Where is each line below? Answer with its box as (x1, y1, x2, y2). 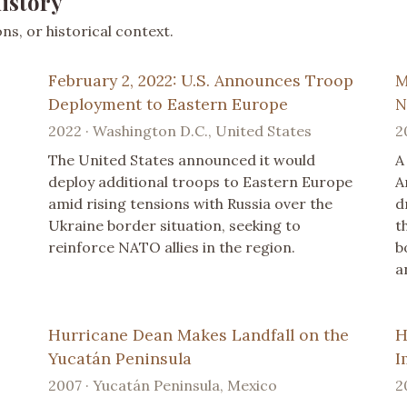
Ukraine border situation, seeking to (48, 215, 302, 234)
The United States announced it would (48, 150, 316, 169)
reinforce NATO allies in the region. (48, 237, 296, 256)
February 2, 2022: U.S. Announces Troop (48, 69, 354, 91)
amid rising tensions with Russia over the (48, 194, 333, 213)
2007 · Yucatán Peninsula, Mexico (48, 375, 278, 394)
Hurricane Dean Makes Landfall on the (48, 323, 350, 345)
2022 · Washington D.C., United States (48, 121, 313, 140)
